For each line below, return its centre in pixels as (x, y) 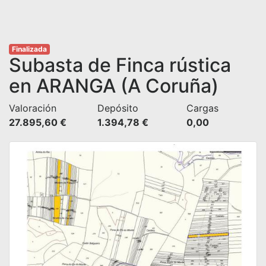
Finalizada (29, 49)
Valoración (33, 108)
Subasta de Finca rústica (120, 65)
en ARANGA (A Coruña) (114, 86)
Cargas (202, 108)
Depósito (118, 108)
